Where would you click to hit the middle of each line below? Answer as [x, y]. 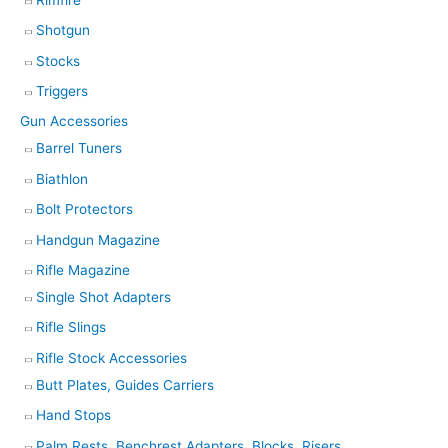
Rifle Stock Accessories [111, 357]
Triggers [62, 91]
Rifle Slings [71, 327]
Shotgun [63, 30]
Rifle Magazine [83, 270]
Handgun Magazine [98, 239]
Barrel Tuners [79, 148]
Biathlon [62, 178]
